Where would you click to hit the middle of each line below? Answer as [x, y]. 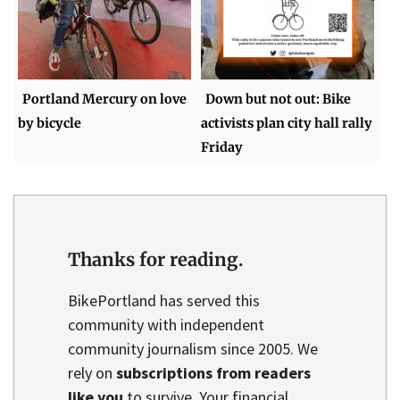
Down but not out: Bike [279, 99]
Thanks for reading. [156, 260]
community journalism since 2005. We [193, 349]
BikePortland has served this [164, 301]
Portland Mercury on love [105, 99]
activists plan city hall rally [287, 123]
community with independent [166, 325]
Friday [222, 147]
